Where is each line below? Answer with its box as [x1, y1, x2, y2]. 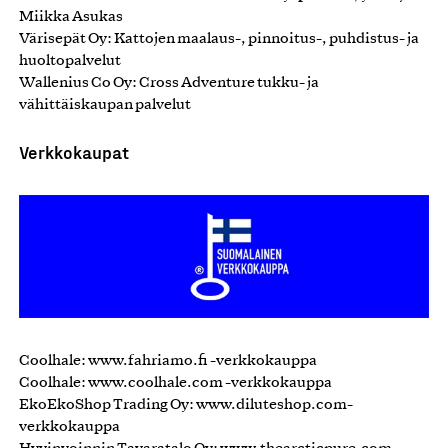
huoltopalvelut [19, 53, 121, 68]
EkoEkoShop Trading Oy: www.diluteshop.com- [19, 397, 353, 412]
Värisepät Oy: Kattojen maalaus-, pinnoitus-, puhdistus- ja [19, 31, 419, 46]
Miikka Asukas [19, 9, 123, 24]
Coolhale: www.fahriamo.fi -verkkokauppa [19, 353, 317, 368]
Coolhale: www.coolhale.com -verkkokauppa [19, 375, 332, 390]
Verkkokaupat [19, 140, 129, 162]
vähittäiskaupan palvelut [19, 97, 191, 112]
